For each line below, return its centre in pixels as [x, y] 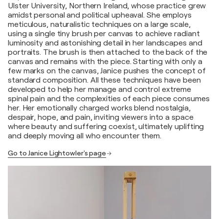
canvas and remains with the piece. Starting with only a [105, 62]
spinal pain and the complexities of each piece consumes [109, 99]
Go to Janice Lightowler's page [57, 153]
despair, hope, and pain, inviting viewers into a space [101, 117]
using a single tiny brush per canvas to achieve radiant [104, 34]
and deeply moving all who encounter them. [85, 136]
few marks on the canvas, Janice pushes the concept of [107, 71]
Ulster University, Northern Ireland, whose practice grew [107, 6]
